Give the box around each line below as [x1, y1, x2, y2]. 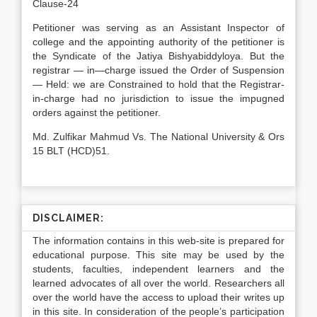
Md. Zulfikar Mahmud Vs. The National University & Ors [33, 131, 284, 142]
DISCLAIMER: [33, 212, 104, 224]
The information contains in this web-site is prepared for [33, 235, 284, 246]
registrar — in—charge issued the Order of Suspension [33, 64, 284, 76]
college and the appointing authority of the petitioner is [33, 36, 284, 47]
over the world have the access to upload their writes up [33, 292, 284, 303]
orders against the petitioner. [33, 107, 161, 118]
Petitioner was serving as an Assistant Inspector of [33, 22, 284, 33]
